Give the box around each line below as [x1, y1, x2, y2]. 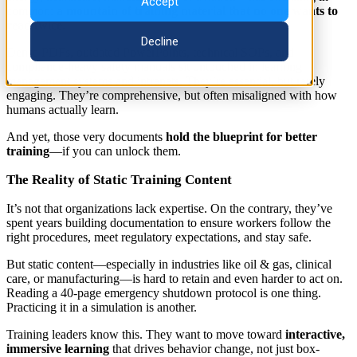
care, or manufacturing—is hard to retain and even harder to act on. [6, 271, 343, 285]
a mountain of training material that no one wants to [57, 3, 338, 18]
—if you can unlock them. [49, 143, 181, 158]
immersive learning [6, 341, 109, 355]
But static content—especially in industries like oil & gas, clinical [6, 257, 331, 271]
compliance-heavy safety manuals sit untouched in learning [6, 59, 302, 73]
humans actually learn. [6, 102, 119, 116]
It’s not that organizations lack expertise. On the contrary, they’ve [6, 201, 332, 215]
